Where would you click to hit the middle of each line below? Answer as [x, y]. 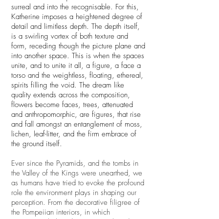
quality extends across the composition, [71, 95]
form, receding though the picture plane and [78, 46]
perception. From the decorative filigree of [76, 202]
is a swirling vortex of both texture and [70, 36]
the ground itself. [39, 144]
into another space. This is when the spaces [78, 56]
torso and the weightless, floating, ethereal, [77, 75]
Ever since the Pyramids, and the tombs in [75, 163]
